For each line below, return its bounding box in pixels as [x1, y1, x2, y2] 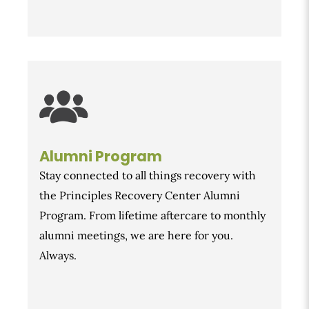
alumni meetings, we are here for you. [39, 228, 233, 243]
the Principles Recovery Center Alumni [39, 188, 240, 203]
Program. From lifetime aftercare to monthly [39, 208, 266, 223]
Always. [39, 248, 77, 263]
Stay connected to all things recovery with [39, 168, 256, 183]
